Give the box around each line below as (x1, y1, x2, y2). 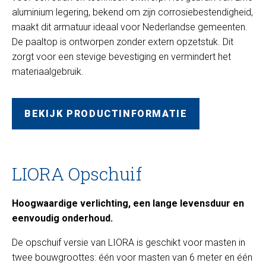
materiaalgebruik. (12, 65, 84, 77)
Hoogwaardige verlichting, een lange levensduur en (12, 197, 244, 209)
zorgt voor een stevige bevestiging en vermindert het (12, 50, 231, 62)
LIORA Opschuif (12, 161, 142, 185)
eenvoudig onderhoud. (12, 212, 113, 224)
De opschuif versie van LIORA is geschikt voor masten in (12, 236, 245, 248)
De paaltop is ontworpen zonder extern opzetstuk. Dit (12, 36, 233, 47)
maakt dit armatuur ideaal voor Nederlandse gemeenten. (12, 21, 248, 33)
